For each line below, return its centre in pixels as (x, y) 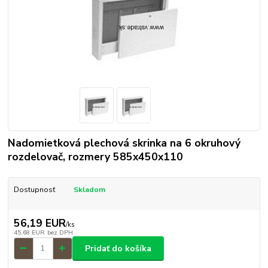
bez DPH (60, 233)
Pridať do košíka (118, 248)
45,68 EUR (29, 233)
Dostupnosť (34, 190)
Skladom (89, 190)
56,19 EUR (39, 223)
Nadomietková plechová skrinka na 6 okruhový (124, 143)
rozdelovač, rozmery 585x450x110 (96, 157)
